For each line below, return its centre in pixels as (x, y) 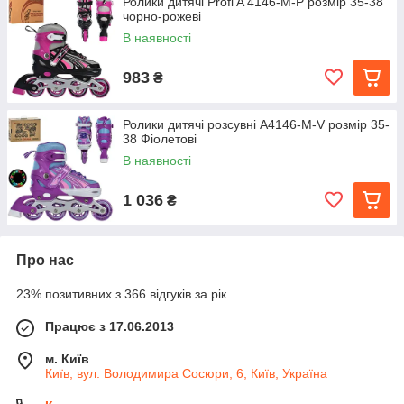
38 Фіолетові (160, 139)
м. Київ (67, 359)
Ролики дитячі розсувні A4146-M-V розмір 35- (256, 124)
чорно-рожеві (162, 16)
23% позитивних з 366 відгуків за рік (121, 294)
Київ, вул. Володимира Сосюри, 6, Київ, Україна (186, 373)
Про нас (45, 260)
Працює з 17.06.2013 (110, 326)
